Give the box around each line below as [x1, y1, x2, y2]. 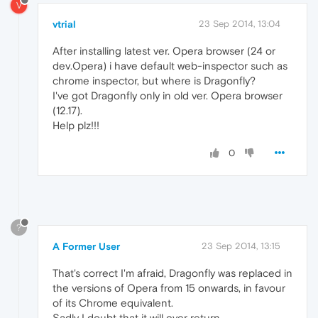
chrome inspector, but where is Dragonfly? [53, 74, 256, 87]
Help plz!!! [53, 119, 99, 131]
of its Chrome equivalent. [53, 296, 173, 309]
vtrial [53, 18, 76, 30]
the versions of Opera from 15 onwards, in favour [53, 281, 285, 294]
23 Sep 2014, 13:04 [199, 18, 280, 29]
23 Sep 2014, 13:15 [202, 240, 280, 251]
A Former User [53, 240, 120, 252]
